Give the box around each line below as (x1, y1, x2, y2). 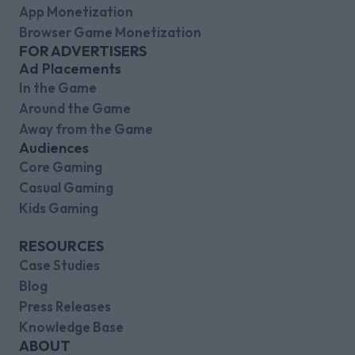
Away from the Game (19, 120, 153, 138)
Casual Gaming (19, 179, 113, 197)
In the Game (19, 79, 97, 97)
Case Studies (19, 257, 100, 274)
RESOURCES (19, 237, 104, 256)
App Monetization (19, 3, 133, 21)
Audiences (19, 139, 89, 158)
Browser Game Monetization (19, 24, 201, 41)
